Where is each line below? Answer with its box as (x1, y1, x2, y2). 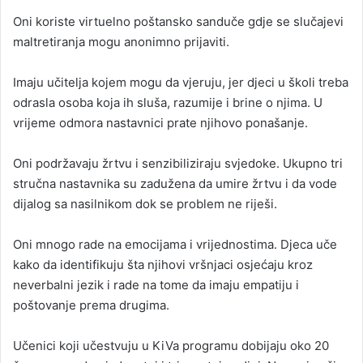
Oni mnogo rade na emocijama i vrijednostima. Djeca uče (13, 237, 337, 253)
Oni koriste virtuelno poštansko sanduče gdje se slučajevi (13, 14, 344, 30)
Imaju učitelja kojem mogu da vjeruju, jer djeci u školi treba (13, 75, 348, 91)
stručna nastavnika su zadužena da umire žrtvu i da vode (13, 176, 337, 192)
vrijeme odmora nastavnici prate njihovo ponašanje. (13, 115, 308, 131)
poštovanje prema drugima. (13, 297, 169, 314)
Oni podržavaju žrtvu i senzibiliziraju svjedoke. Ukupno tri (13, 156, 343, 172)
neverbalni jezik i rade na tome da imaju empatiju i (13, 277, 299, 293)
